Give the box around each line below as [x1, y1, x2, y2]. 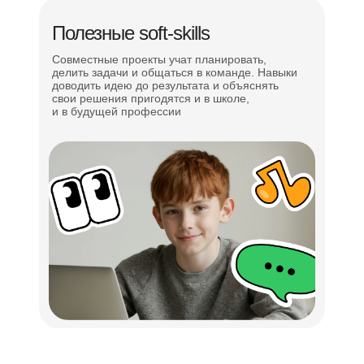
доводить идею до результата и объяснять [52, 79, 279, 92]
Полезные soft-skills [52, 22, 210, 44]
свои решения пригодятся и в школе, [52, 92, 249, 105]
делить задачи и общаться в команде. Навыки [52, 66, 297, 79]
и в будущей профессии [52, 105, 181, 118]
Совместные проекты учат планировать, [52, 53, 266, 66]
